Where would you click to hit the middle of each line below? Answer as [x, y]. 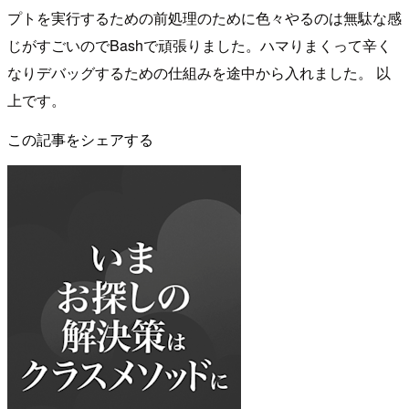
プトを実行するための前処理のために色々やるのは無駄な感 [204, 18]
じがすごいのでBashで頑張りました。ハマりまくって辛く [199, 46]
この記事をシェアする [80, 140]
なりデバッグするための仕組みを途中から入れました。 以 [199, 73]
